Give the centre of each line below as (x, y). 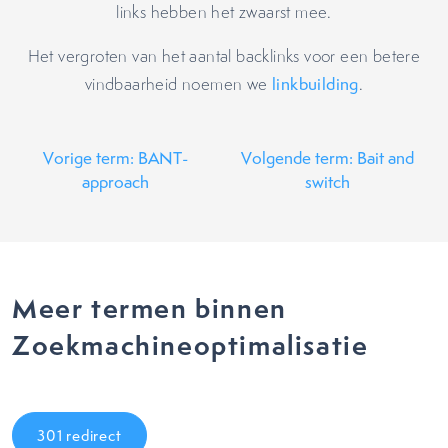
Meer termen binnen (149, 308)
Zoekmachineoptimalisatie (190, 345)
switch (328, 182)
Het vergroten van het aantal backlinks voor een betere (224, 56)
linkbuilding (315, 84)
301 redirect (79, 435)
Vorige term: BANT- (116, 158)
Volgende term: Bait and (328, 158)
